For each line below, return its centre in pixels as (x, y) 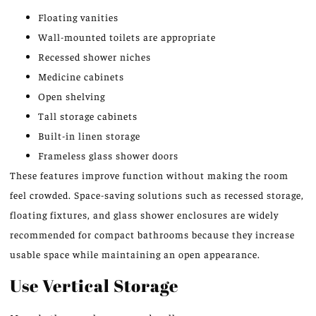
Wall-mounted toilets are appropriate (127, 37)
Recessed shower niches (95, 57)
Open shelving (72, 96)
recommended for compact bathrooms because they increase (152, 235)
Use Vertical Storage (94, 285)
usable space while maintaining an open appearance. (136, 254)
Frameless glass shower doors (108, 156)
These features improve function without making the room (149, 175)
